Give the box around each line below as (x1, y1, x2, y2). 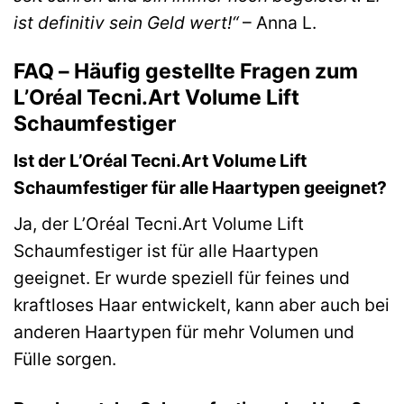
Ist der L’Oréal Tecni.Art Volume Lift (14, 150, 307, 172)
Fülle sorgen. (14, 348, 116, 371)
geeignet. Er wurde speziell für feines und (14, 267, 350, 289)
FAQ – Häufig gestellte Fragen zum (14, 58, 358, 84)
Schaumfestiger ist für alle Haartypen (14, 240, 318, 262)
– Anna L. (238, 11, 317, 33)
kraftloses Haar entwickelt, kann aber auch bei (14, 294, 390, 317)
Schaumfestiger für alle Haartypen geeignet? (14, 177, 387, 199)
